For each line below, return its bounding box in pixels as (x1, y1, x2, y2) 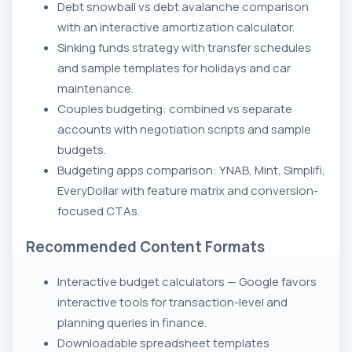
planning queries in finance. (57, 313, 207, 331)
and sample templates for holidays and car (57, 60, 291, 77)
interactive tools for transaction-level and (57, 293, 288, 310)
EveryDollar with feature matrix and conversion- (57, 182, 318, 200)
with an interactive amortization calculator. (57, 19, 295, 36)
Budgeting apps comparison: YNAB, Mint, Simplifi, (57, 162, 325, 179)
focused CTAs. (57, 203, 140, 220)
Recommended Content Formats (26, 236, 265, 257)
